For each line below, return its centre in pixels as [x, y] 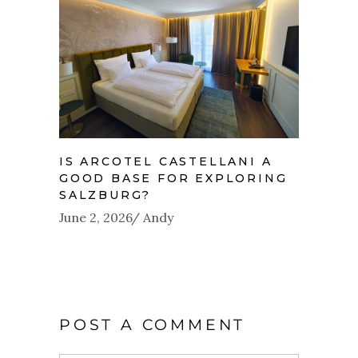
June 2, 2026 [96, 218]
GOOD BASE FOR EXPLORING [173, 179]
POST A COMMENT [153, 325]
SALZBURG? [105, 195]
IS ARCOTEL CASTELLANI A [166, 162]
